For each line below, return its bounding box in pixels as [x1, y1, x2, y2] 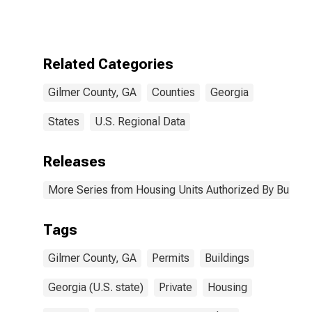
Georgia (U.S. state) [48, 281, 143, 294]
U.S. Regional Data [95, 115, 185, 128]
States [48, 115, 79, 128]
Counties [152, 86, 195, 99]
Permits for [155, 22, 214, 35]
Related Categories [43, 56, 173, 72]
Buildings [205, 251, 249, 265]
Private [159, 281, 192, 294]
